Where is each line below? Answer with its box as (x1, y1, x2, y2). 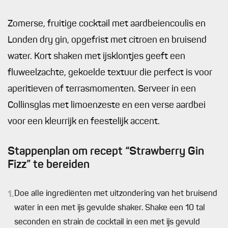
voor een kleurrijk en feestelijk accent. (8, 117, 160, 126)
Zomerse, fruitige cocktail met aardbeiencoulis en (8, 19, 206, 28)
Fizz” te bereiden (8, 159, 90, 170)
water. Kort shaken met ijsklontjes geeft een (8, 52, 185, 61)
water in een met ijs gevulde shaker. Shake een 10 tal (14, 204, 205, 212)
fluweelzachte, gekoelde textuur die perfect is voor (8, 68, 212, 77)
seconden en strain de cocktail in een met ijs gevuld (14, 218, 200, 226)
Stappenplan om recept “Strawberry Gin (8, 146, 204, 157)
